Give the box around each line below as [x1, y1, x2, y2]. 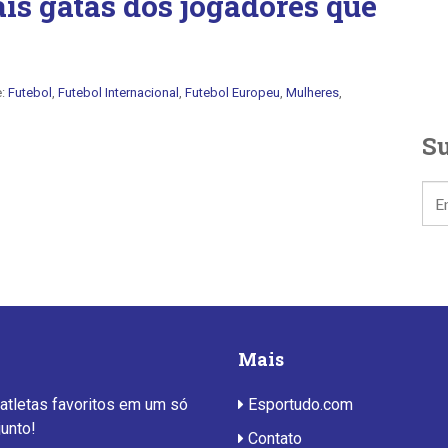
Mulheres [286, 85, 339, 100]
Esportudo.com [243, 395, 353, 414]
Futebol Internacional [58, 85, 179, 100]
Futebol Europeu [185, 85, 280, 100]
